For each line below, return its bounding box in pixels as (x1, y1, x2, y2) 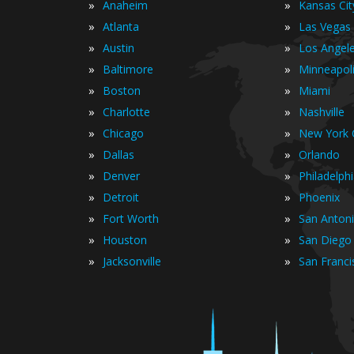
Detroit (103, 190, 139, 205)
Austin (103, 40, 134, 55)
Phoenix (299, 190, 340, 205)
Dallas (103, 147, 134, 162)
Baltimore (103, 62, 153, 77)
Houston (103, 232, 147, 247)
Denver (103, 168, 140, 183)
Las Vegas (299, 19, 351, 34)
